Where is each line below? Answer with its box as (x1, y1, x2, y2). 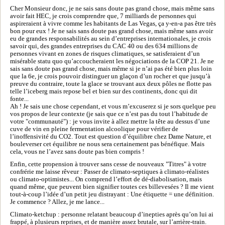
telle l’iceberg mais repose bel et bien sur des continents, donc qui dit (10, 87, 197, 95)
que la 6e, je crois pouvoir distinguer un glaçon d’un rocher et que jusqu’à (10, 72, 210, 80)
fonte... (10, 95, 29, 102)
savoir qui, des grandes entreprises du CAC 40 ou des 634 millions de (10, 42, 198, 50)
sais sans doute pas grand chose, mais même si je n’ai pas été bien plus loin (10, 65, 212, 72)
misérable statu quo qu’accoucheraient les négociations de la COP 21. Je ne (10, 57, 214, 65)
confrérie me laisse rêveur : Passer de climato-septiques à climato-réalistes (10, 168, 209, 175)
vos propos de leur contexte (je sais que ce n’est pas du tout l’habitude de (10, 110, 208, 118)
